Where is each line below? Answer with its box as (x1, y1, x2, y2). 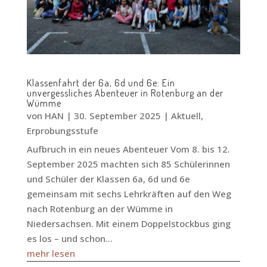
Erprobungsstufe (26, 125, 98, 136)
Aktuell (170, 110, 201, 122)
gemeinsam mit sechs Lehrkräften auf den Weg (26, 188, 231, 200)
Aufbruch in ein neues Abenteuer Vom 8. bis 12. (26, 143, 230, 155)
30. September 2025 (73, 110, 161, 122)
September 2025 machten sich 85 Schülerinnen (26, 158, 230, 170)
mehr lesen (26, 247, 75, 259)
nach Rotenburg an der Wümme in (26, 203, 173, 215)
